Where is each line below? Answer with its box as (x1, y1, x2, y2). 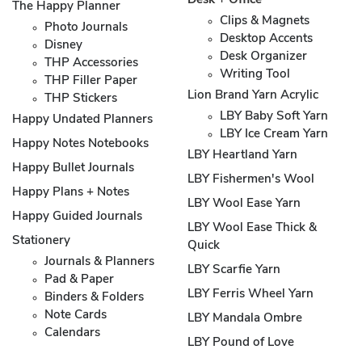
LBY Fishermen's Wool (187, 173, 314, 186)
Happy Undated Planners (12, 113, 153, 126)
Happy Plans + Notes (12, 186, 129, 199)
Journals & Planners (44, 255, 154, 268)
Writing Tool (220, 68, 290, 81)
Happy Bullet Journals (12, 162, 134, 175)
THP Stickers (44, 92, 117, 105)
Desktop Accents (220, 32, 313, 45)
